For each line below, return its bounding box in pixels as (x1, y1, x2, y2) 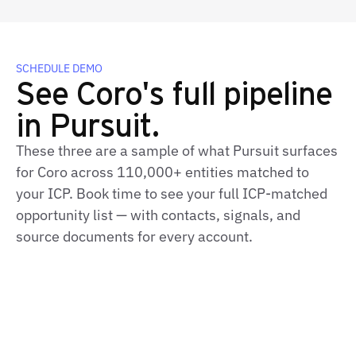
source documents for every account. (16, 227, 253, 246)
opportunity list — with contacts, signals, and (16, 206, 300, 224)
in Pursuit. (16, 103, 160, 145)
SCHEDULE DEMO (16, 61, 103, 75)
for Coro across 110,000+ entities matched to (16, 163, 309, 181)
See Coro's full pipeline (16, 71, 332, 113)
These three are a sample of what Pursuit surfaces (16, 141, 338, 160)
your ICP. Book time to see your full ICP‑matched (16, 184, 327, 203)
